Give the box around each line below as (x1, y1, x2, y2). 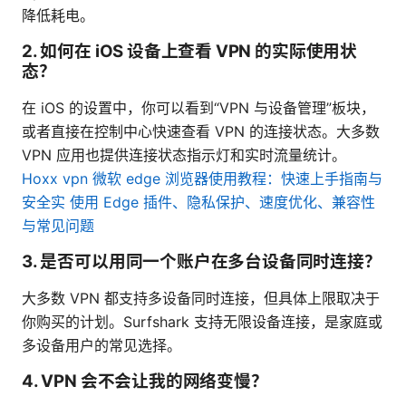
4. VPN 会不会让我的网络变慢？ (22, 371, 268, 392)
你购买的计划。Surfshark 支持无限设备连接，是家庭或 (22, 313, 382, 332)
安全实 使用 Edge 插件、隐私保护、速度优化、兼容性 (22, 193, 375, 212)
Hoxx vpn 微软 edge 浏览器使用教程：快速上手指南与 (22, 169, 382, 188)
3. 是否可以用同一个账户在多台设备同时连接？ (22, 251, 382, 273)
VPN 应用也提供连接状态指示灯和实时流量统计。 (22, 146, 346, 165)
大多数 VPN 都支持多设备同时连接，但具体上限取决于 (22, 289, 380, 308)
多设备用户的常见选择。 (22, 336, 181, 355)
